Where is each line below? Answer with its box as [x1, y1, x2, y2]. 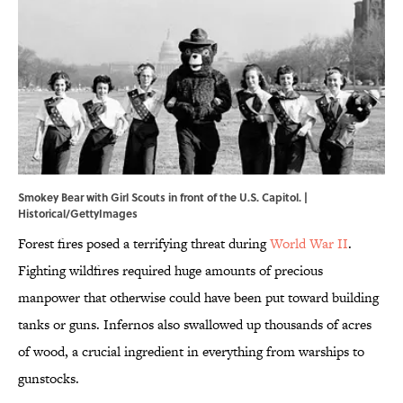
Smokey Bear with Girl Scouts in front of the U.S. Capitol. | [18, 189, 308, 206]
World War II [270, 234, 348, 254]
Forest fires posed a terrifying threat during [18, 234, 270, 254]
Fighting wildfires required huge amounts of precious [18, 261, 323, 281]
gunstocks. [18, 369, 79, 389]
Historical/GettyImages [18, 205, 138, 222]
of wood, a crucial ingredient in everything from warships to [18, 342, 364, 362]
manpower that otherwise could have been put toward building [18, 288, 379, 308]
